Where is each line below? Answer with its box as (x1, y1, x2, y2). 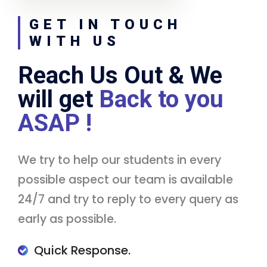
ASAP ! (18, 109, 92, 138)
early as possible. (18, 211, 116, 228)
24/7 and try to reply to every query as (18, 191, 238, 208)
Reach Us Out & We (18, 61, 222, 90)
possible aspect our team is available (18, 172, 233, 188)
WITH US (29, 33, 120, 50)
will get (18, 85, 99, 114)
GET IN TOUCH (29, 16, 182, 33)
